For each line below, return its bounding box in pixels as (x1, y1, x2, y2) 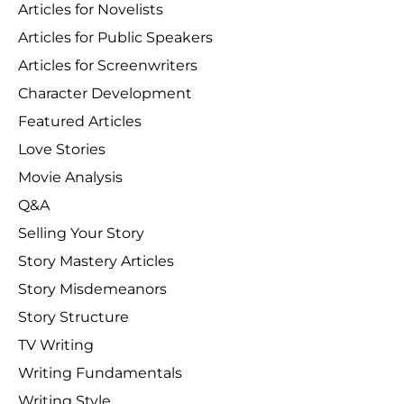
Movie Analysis (18, 168, 123, 186)
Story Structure (18, 308, 129, 326)
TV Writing (18, 335, 94, 353)
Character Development (18, 84, 192, 102)
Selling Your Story (18, 224, 144, 242)
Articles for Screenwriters (18, 56, 197, 74)
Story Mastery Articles (18, 252, 174, 270)
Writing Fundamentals (18, 363, 182, 381)
